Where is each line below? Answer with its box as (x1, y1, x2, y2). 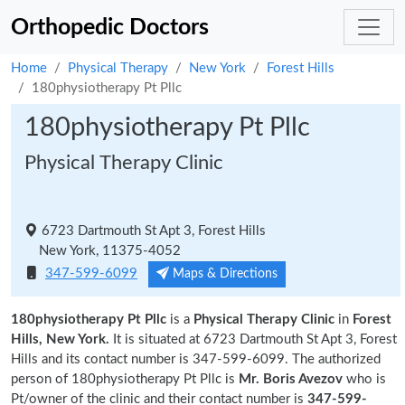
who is (343, 372, 386, 386)
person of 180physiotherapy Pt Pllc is (11, 372, 239, 386)
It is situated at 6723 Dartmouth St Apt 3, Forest (109, 333, 397, 346)
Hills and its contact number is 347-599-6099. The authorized (11, 353, 381, 366)
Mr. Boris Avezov (239, 372, 343, 386)
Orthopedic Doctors (11, 15, 209, 39)
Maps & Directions (169, 268, 278, 280)
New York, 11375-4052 (24, 244, 181, 258)
